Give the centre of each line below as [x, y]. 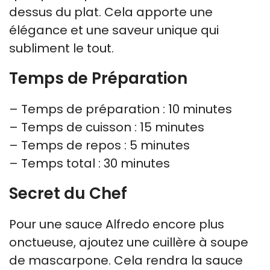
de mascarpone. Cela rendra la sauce [126, 260]
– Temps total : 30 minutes [89, 163]
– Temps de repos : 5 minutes [99, 145]
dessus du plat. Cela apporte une [111, 12]
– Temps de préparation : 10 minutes [121, 109]
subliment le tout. [61, 48]
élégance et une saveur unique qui [114, 30]
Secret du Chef [68, 193]
